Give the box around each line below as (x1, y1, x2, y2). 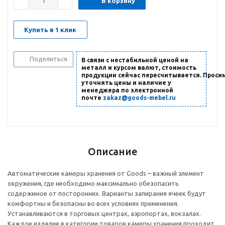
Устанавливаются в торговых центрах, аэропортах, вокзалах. (8, 210, 201, 217)
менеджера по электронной (81, 87, 173, 94)
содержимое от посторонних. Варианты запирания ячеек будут (8, 190, 206, 197)
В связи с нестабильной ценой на (81, 57, 188, 64)
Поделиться (30, 55, 67, 63)
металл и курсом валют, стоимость (81, 64, 196, 71)
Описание (87, 146, 138, 158)
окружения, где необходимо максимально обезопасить (8, 180, 179, 187)
